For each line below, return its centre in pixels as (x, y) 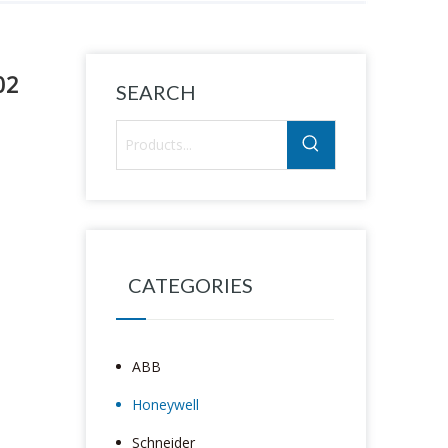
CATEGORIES (190, 284)
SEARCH (156, 91)
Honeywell (165, 404)
